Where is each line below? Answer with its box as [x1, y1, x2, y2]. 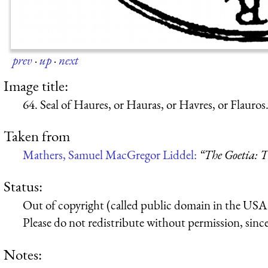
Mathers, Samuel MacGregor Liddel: [23, 146, 199, 163]
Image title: [4, 75, 68, 95]
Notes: [4, 244, 42, 264]
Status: [4, 176, 42, 196]
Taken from [4, 126, 70, 145]
